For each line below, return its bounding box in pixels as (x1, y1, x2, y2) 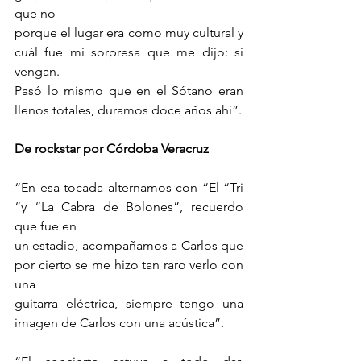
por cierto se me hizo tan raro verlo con (15, 257, 243, 273)
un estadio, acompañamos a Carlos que (15, 238, 243, 254)
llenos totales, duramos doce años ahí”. (15, 102, 242, 118)
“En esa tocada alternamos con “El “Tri (15, 180, 243, 196)
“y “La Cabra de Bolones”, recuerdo (15, 199, 243, 215)
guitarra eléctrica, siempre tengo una (15, 296, 243, 312)
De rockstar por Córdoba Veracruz (15, 141, 209, 157)
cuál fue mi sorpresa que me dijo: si (15, 44, 243, 60)
